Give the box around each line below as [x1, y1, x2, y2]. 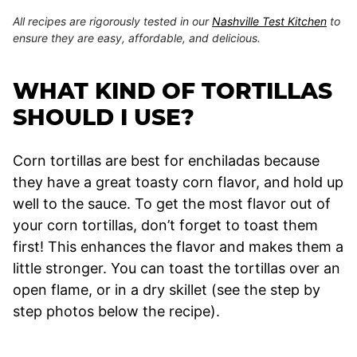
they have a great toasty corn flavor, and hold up [13, 173, 343, 190]
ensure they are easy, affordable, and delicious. [13, 30, 261, 45]
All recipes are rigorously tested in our [13, 14, 212, 28]
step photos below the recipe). [13, 302, 220, 320]
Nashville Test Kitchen [212, 14, 327, 28]
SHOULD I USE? [13, 103, 194, 131]
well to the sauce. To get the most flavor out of [13, 194, 331, 212]
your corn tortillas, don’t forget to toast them [13, 216, 318, 233]
